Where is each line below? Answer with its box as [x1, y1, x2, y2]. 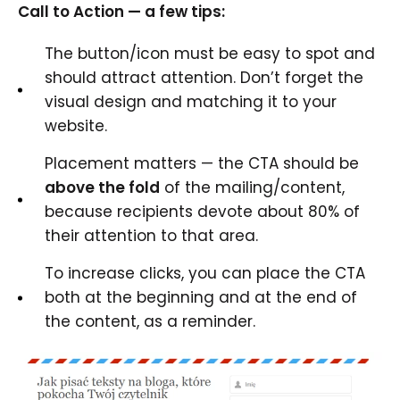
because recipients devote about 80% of [45, 201, 360, 222]
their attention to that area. [45, 225, 258, 246]
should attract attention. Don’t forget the [45, 67, 363, 88]
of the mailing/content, [160, 177, 345, 198]
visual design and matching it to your [45, 91, 337, 112]
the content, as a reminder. [45, 311, 255, 332]
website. [45, 115, 107, 137]
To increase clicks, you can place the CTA [45, 262, 365, 284]
